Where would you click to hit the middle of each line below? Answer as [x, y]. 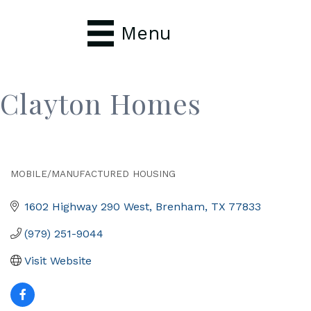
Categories [49, 186]
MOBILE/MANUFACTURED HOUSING [93, 173]
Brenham [180, 206]
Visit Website [58, 260]
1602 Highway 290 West [87, 206]
